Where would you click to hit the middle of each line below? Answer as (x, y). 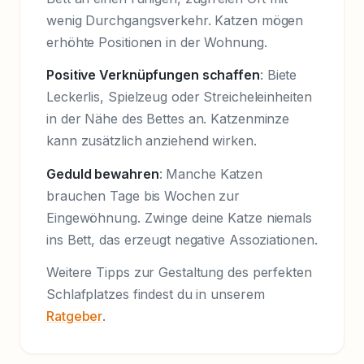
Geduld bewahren (103, 173)
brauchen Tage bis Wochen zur (143, 195)
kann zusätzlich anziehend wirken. (152, 141)
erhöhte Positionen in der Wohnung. (157, 42)
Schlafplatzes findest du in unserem (156, 295)
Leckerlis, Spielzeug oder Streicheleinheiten (179, 97)
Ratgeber (75, 316)
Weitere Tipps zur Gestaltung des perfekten (179, 273)
